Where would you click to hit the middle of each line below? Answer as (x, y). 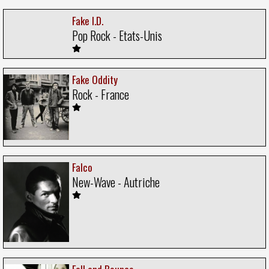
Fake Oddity (95, 79)
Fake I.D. (88, 20)
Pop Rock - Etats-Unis (117, 35)
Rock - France (101, 94)
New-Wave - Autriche (116, 182)
